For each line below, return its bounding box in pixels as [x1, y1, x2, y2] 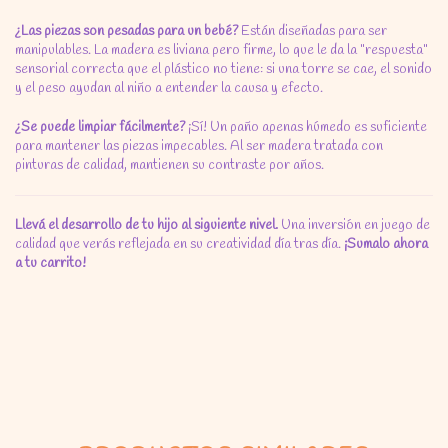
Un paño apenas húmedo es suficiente [207, 118, 427, 137]
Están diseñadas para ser [238, 22, 387, 41]
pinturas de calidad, [15, 156, 127, 175]
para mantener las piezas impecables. [15, 137, 227, 156]
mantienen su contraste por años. [127, 156, 324, 175]
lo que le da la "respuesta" [276, 41, 428, 60]
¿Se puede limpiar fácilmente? [15, 118, 185, 137]
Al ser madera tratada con [227, 137, 383, 156]
